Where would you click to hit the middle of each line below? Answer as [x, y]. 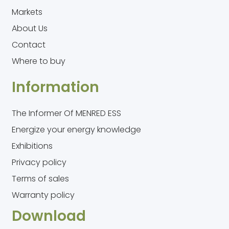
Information [56, 87]
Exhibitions [32, 146]
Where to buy [39, 61]
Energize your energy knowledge [77, 129]
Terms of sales [41, 178]
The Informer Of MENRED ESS [67, 113]
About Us [30, 28]
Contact [29, 44]
